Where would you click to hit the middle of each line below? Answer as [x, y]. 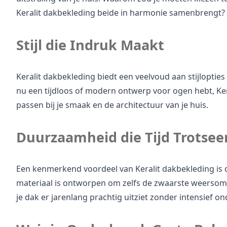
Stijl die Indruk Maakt [90, 45]
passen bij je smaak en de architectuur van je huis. [112, 105]
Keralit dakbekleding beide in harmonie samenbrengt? [120, 12]
